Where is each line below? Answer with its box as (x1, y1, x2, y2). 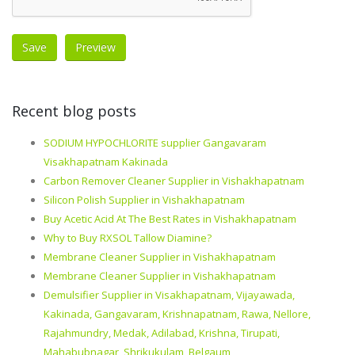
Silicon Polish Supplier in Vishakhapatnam (44, 193, 245, 207)
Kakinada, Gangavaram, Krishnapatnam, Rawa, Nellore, (44, 307, 311, 321)
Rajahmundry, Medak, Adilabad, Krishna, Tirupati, (44, 326, 280, 340)
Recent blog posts (12, 101, 136, 120)
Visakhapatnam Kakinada (44, 155, 168, 169)
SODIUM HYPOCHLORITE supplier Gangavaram (44, 136, 266, 150)
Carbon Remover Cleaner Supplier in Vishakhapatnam (44, 174, 304, 188)
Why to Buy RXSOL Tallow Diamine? (44, 231, 212, 245)
